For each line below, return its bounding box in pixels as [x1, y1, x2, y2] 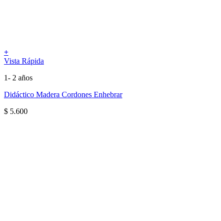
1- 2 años [4, 73, 33, 82]
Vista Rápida [4, 56, 44, 65]
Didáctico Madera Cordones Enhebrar [4, 90, 122, 99]
